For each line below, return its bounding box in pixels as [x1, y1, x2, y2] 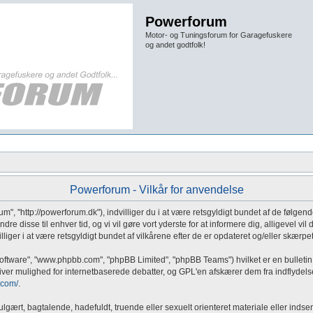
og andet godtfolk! [145, 41, 205, 49]
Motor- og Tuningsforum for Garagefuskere [145, 31, 292, 39]
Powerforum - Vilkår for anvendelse [69, 184, 244, 196]
